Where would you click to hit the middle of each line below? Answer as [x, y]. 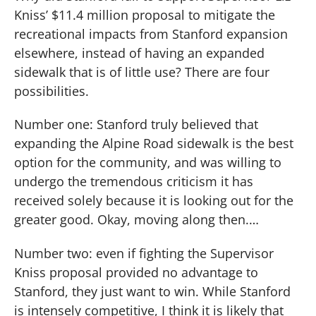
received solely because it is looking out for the [154, 201]
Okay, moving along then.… [178, 220]
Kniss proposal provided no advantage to [136, 272]
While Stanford [247, 291]
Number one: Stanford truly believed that [136, 124]
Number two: [53, 253]
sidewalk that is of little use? [98, 72]
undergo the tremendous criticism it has [134, 182]
